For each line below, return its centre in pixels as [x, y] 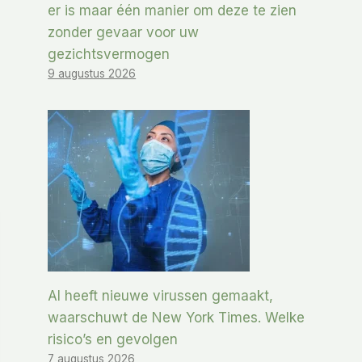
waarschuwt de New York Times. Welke [177, 318]
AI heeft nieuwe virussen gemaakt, [161, 296]
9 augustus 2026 [92, 74]
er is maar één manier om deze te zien [173, 11]
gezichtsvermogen [109, 55]
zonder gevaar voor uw [124, 33]
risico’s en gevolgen [113, 340]
